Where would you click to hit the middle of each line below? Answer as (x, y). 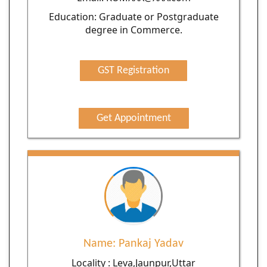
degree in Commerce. (133, 30)
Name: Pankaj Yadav (133, 243)
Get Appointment (133, 119)
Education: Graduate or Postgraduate (133, 17)
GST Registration (133, 71)
